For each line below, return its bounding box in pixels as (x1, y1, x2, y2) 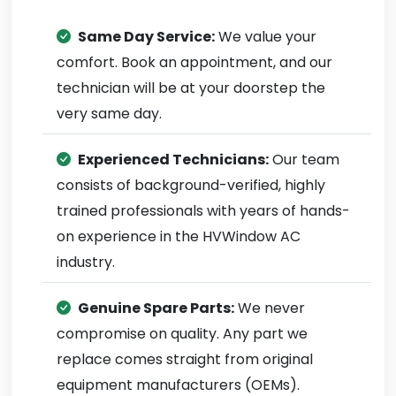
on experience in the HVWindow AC (57, 226, 301, 247)
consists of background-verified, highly (57, 175, 325, 195)
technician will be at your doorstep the (57, 78, 325, 98)
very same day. (57, 103, 162, 124)
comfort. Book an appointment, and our (57, 52, 332, 72)
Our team (269, 149, 339, 170)
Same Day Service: (78, 27, 215, 47)
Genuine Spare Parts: (78, 298, 234, 318)
